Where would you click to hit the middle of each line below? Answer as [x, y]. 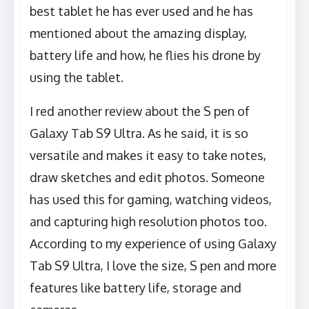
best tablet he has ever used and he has [141, 11]
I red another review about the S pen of [140, 111]
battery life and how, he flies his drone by [145, 56]
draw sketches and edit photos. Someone [147, 178]
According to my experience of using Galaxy [153, 244]
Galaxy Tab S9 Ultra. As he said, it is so [139, 133]
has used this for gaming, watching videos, [151, 200]
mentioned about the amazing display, [138, 33]
